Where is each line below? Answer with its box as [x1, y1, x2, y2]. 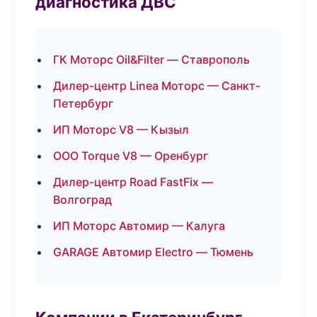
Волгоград [53, 192, 112, 207]
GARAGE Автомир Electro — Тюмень [53, 245, 253, 259]
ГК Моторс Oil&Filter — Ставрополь [53, 52, 250, 67]
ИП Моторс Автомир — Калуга [53, 219, 225, 233]
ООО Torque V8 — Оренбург [53, 149, 208, 163]
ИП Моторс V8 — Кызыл [53, 122, 189, 137]
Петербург [53, 96, 113, 110]
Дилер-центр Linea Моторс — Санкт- [53, 79, 260, 93]
